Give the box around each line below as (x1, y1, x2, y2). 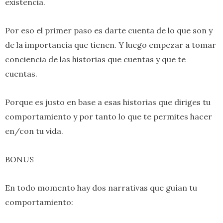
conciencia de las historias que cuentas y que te (5, 54, 186, 64)
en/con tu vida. (5, 125, 63, 136)
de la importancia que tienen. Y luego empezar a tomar (5, 39, 216, 50)
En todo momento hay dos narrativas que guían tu (5, 182, 197, 193)
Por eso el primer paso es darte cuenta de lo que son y (5, 25, 213, 35)
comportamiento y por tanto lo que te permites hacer (5, 111, 212, 121)
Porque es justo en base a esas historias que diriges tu (5, 97, 211, 107)
